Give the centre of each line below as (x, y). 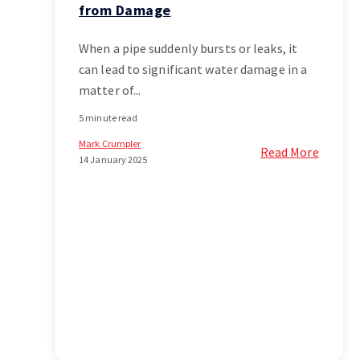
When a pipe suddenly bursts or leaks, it (188, 49)
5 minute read (108, 118)
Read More (289, 152)
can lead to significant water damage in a (193, 70)
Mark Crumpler (110, 144)
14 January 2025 (113, 160)
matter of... (110, 90)
